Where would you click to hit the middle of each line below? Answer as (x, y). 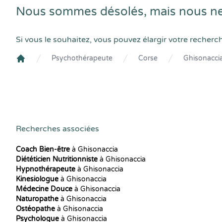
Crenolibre (35, 67)
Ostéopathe (35, 209)
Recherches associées (57, 129)
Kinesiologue (37, 179)
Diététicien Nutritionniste (57, 159)
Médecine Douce (44, 189)
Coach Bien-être (43, 149)
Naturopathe (37, 199)
